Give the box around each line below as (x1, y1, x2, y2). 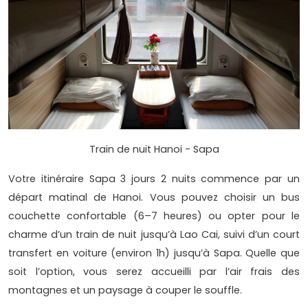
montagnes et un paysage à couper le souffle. (8, 283, 242, 298)
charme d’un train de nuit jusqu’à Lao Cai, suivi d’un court (8, 228, 300, 242)
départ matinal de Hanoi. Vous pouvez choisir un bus (8, 190, 300, 205)
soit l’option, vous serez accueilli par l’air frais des (8, 265, 300, 279)
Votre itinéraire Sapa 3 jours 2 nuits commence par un (8, 172, 300, 186)
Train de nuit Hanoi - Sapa (89, 142, 219, 157)
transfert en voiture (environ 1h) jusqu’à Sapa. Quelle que (8, 246, 300, 261)
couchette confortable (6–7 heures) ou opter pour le (8, 209, 300, 223)
